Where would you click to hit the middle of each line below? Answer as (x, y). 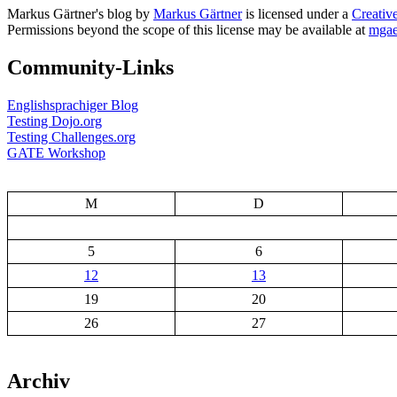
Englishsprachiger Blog (73, 105)
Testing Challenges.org (71, 136)
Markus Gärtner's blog (70, 13)
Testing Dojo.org (54, 121)
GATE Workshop (56, 152)
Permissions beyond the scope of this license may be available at (188, 29)
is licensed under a (297, 13)
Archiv (39, 381)
